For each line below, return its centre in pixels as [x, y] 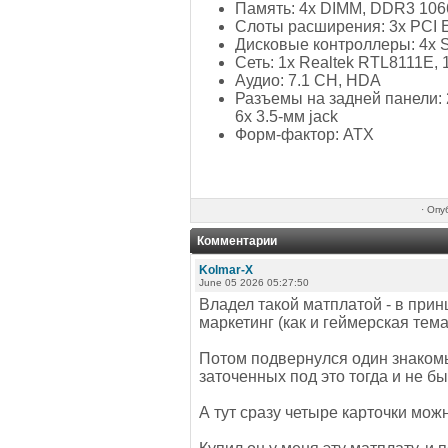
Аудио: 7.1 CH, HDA [308, 80]
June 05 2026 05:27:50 [254, 282]
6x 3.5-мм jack [286, 116]
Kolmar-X [226, 270]
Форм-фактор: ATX [304, 134]
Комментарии [237, 241]
